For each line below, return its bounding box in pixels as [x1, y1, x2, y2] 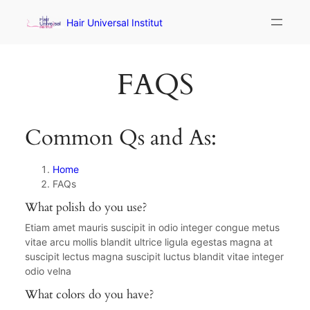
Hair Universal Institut [66, 16, 163, 28]
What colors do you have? [24, 286, 154, 302]
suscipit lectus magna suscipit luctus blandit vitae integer [24, 250, 284, 262]
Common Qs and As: [24, 123, 217, 153]
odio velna [24, 264, 71, 277]
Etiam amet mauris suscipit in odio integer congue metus [24, 221, 280, 233]
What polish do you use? [24, 199, 147, 215]
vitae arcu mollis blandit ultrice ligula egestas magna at [24, 235, 273, 248]
